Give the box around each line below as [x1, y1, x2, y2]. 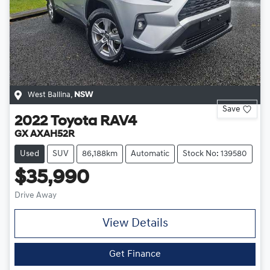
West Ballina [28, 91, 71, 99]
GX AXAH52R [14, 130, 75, 140]
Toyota [51, 115, 97, 130]
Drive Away [14, 191, 57, 201]
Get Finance [109, 250, 161, 260]
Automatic [131, 149, 169, 159]
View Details [102, 218, 168, 230]
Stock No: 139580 [183, 149, 247, 159]
